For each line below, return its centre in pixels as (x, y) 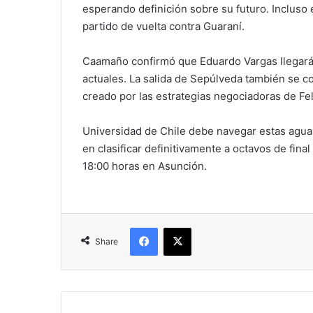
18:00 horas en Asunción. (145, 166)
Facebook (179, 227)
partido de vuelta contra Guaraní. (163, 26)
